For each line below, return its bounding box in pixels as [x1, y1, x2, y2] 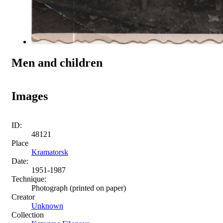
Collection [11, 210, 44, 219]
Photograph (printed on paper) [31, 183, 126, 192]
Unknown [31, 201, 63, 210]
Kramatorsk [31, 147, 68, 156]
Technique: [11, 174, 46, 183]
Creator [11, 192, 35, 201]
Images [11, 89, 48, 103]
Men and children [11, 56, 103, 69]
